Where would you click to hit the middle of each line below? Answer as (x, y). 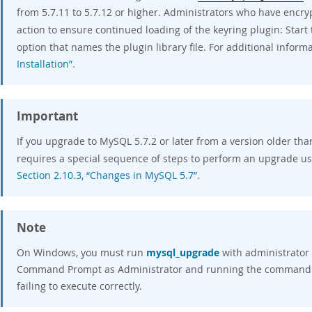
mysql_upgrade (183, 252)
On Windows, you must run (81, 252)
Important (47, 116)
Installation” (45, 64)
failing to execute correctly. (79, 286)
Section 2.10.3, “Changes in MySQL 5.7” (107, 175)
